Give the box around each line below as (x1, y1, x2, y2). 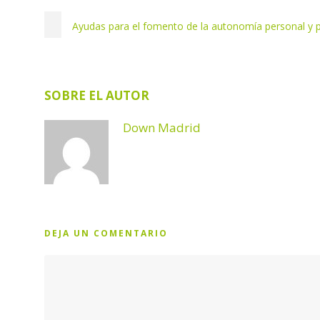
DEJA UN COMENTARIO (44, 227, 168, 239)
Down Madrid (123, 119, 201, 136)
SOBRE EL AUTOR (44, 87, 149, 104)
